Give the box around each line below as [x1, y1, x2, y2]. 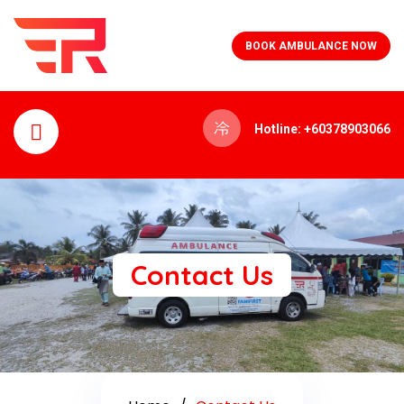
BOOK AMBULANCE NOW [244, 39, 377, 52]
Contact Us [131, 258, 273, 293]
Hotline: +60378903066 [253, 122, 390, 137]
